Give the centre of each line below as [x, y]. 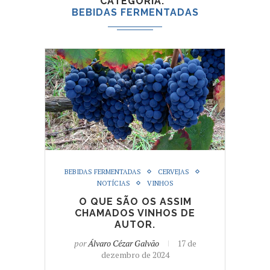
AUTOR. [135, 224]
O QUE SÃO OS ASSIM [135, 201]
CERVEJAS [173, 171]
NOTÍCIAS [113, 183]
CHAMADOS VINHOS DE [135, 213]
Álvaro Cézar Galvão [123, 243]
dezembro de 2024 [135, 254]
